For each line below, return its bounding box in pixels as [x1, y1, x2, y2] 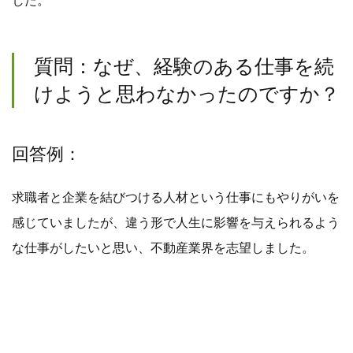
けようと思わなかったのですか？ [34, 82, 340, 105]
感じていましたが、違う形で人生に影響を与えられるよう [12, 215, 340, 229]
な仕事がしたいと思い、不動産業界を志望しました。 [12, 240, 314, 255]
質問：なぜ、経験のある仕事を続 [34, 54, 334, 77]
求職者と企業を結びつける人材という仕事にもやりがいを [12, 190, 340, 204]
